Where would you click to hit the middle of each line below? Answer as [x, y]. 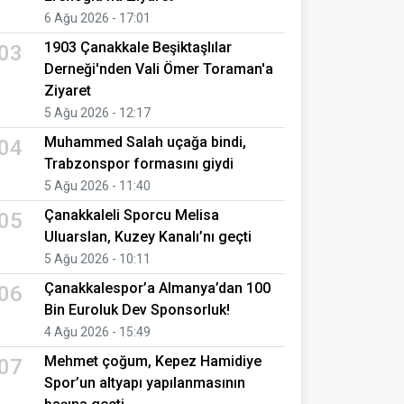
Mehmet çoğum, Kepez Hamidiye [153, 361]
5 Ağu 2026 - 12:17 [97, 112]
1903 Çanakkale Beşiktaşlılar [138, 47]
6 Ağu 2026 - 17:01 [97, 18]
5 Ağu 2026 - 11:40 [97, 185]
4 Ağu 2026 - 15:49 [97, 331]
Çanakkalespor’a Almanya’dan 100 [157, 288]
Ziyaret [68, 90]
